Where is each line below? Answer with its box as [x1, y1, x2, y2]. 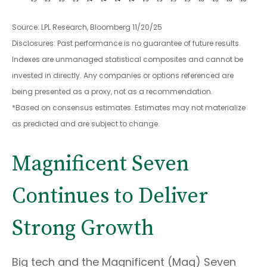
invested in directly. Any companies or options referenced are [12, 70, 234, 80]
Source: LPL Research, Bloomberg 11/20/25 [12, 21, 162, 32]
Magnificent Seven [12, 150, 189, 178]
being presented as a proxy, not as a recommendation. [12, 86, 213, 97]
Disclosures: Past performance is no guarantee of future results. [12, 38, 241, 48]
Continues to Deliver [12, 182, 208, 210]
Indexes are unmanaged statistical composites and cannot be [12, 54, 243, 64]
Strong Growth [12, 215, 154, 242]
